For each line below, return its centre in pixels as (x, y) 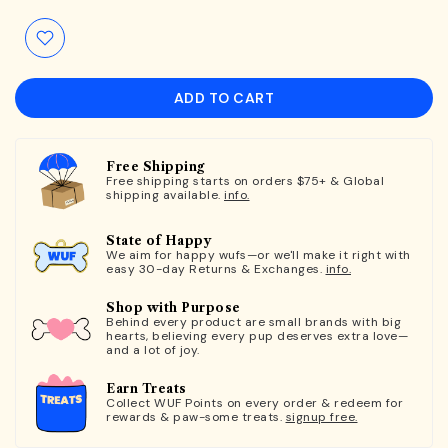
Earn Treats (146, 388)
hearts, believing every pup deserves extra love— (257, 335)
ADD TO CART (224, 97)
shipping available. (165, 194)
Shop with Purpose (173, 307)
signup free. (321, 416)
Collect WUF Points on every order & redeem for (254, 402)
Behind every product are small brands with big (253, 321)
